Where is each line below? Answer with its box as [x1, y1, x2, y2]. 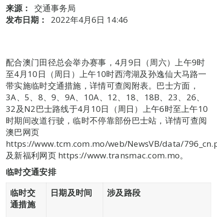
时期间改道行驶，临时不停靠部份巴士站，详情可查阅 [6, 115, 207, 126]
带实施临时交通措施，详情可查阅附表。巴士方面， [6, 80, 199, 91]
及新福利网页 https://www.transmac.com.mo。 [6, 150, 188, 161]
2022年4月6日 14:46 [51, 14, 128, 25]
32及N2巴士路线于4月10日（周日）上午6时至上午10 [6, 103, 208, 114]
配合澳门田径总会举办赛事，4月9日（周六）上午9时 [6, 57, 205, 68]
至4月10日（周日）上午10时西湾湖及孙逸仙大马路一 [6, 68, 207, 79]
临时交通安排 [6, 166, 56, 177]
